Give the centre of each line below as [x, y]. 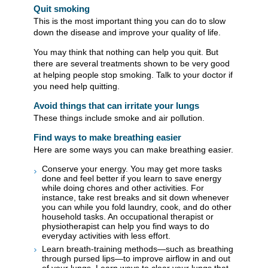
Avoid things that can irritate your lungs [116, 106]
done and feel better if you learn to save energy [132, 179]
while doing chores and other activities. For [123, 188]
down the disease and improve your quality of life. [127, 33]
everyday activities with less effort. [106, 236]
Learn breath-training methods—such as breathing [138, 249]
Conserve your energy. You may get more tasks [132, 169]
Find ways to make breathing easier [107, 138]
